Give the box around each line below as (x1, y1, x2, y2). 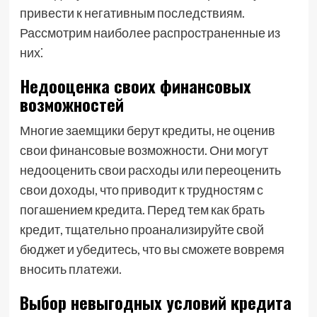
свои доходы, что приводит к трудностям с (19, 182, 263, 197)
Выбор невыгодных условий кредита (19, 289, 292, 315)
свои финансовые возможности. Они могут (19, 142, 268, 158)
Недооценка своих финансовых (19, 73, 251, 98)
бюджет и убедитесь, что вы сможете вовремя (19, 241, 284, 257)
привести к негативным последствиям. (19, 5, 245, 21)
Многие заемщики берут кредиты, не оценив (19, 122, 275, 138)
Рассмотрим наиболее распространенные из (19, 25, 280, 40)
